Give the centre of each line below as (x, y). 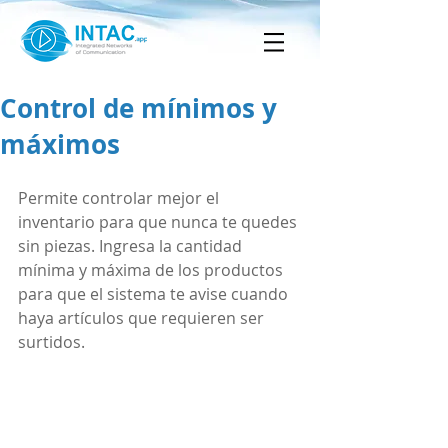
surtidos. (51, 342)
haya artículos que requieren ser (143, 318)
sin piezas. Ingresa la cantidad (132, 246)
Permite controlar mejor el (120, 198)
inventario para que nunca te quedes (159, 222)
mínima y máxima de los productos (152, 270)
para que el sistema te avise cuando (155, 294)
